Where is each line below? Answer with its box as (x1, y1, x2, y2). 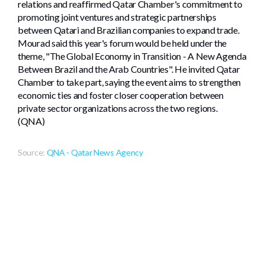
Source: (18, 147, 45, 158)
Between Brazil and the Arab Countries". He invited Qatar (18, 63, 240, 75)
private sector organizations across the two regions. (18, 102, 218, 114)
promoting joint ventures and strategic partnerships (18, 11, 216, 23)
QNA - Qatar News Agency (46, 147, 143, 158)
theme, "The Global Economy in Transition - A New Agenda (18, 50, 247, 62)
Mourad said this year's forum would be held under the (18, 37, 227, 49)
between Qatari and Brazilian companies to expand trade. (18, 24, 240, 36)
